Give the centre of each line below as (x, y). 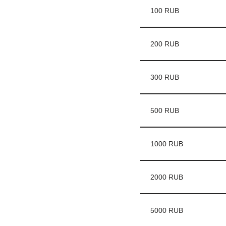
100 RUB (164, 11)
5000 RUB (166, 210)
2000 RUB (166, 177)
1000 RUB (166, 144)
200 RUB (164, 44)
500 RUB (164, 110)
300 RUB (164, 77)
